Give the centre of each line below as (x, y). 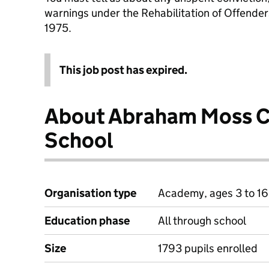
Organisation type (90, 193)
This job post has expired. (123, 70)
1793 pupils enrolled (208, 248)
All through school (202, 221)
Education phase (87, 221)
